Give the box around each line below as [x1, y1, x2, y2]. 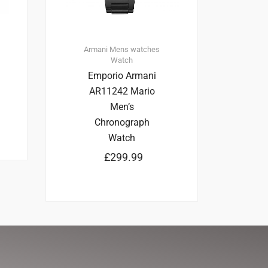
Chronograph [94, 117, 150, 129]
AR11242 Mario [89, 86, 155, 98]
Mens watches [109, 45, 160, 54]
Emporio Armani [87, 70, 156, 82]
